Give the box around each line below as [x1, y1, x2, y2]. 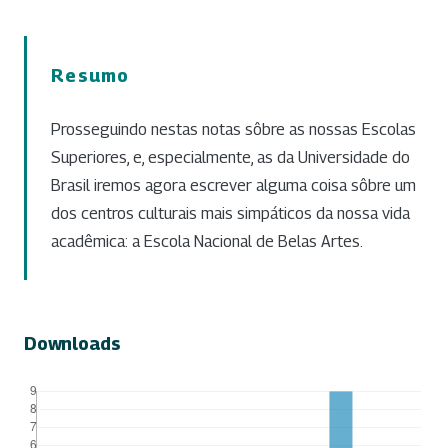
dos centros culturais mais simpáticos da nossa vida [51, 203, 410, 223]
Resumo [51, 64, 130, 86]
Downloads [24, 332, 121, 354]
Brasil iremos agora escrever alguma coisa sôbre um [51, 175, 416, 195]
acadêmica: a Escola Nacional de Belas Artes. [51, 231, 363, 251]
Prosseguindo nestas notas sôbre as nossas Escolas [51, 119, 416, 139]
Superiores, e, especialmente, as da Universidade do [51, 147, 410, 167]
